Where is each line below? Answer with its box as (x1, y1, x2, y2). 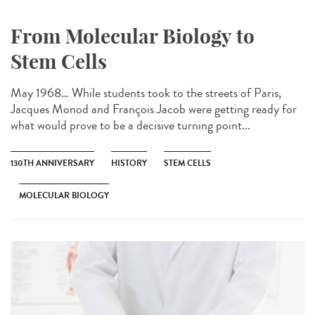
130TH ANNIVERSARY (11, 156, 94, 169)
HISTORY (111, 156, 147, 169)
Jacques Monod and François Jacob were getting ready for (11, 99, 297, 118)
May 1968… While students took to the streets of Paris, (11, 83, 281, 102)
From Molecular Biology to (11, 23, 255, 49)
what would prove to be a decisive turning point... (11, 115, 250, 134)
